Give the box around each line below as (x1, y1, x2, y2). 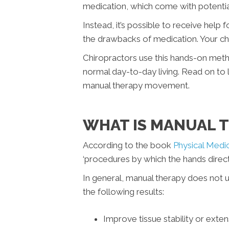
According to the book (83, 140, 173, 150)
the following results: (83, 187, 164, 197)
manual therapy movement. (83, 80, 190, 90)
